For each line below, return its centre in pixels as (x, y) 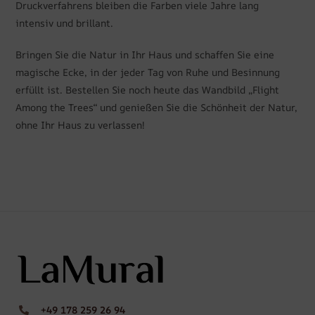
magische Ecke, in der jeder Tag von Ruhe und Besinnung (148, 72)
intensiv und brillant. (65, 22)
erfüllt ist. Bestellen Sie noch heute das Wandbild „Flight (148, 89)
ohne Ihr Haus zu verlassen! (81, 124)
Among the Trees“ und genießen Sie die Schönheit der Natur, (157, 107)
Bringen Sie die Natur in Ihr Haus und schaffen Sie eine (145, 54)
